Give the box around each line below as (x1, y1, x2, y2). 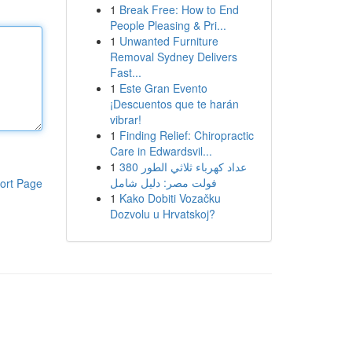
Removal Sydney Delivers (109, 49, 237, 64)
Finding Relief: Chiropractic (119, 127, 254, 143)
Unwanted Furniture (119, 33, 218, 49)
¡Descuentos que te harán (109, 96, 239, 112)
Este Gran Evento (119, 80, 207, 96)
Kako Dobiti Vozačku (119, 190, 221, 206)
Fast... (109, 64, 141, 80)
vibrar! (109, 112, 141, 127)
